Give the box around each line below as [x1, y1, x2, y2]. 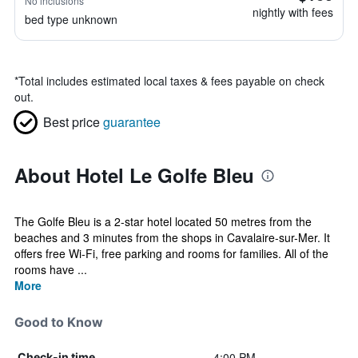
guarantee [103, 113, 161, 131]
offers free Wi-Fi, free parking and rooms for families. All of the [14, 245, 328, 261]
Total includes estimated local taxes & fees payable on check [18, 73, 324, 89]
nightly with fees [253, 4, 333, 20]
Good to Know [14, 314, 103, 330]
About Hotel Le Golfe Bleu [14, 161, 254, 189]
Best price [43, 113, 100, 131]
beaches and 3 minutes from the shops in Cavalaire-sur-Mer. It [14, 229, 330, 245]
